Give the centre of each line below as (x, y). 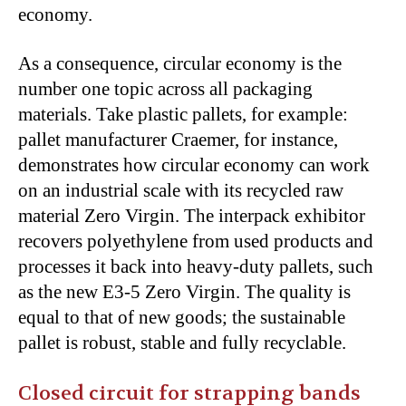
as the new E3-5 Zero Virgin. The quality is (184, 291)
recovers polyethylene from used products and (196, 241)
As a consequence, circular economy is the (180, 63)
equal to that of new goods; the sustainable (182, 317)
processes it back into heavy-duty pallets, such (196, 266)
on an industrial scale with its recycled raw (181, 190)
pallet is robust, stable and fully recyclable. (182, 342)
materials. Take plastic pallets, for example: (183, 114)
